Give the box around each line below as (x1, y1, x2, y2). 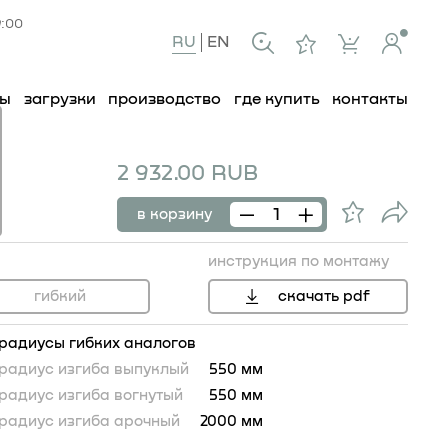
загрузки (23, 91, 96, 107)
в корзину (137, 206, 212, 222)
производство (108, 91, 222, 107)
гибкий (34, 288, 86, 304)
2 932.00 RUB (117, 163, 258, 185)
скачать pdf (278, 288, 370, 304)
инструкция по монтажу (208, 254, 389, 269)
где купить (233, 91, 320, 107)
